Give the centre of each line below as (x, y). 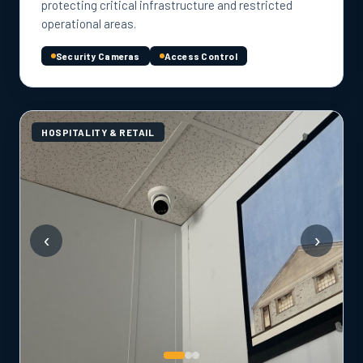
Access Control (201, 56)
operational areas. (89, 23)
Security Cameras (98, 56)
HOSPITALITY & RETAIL (98, 132)
